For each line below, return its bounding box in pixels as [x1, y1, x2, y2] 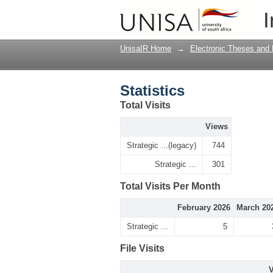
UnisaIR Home [120, 44, 171, 53]
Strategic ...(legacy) [127, 141, 196, 150]
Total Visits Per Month [120, 181, 221, 191]
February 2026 [177, 203, 230, 212]
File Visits [120, 243, 165, 253]
